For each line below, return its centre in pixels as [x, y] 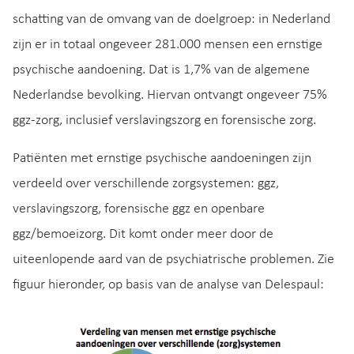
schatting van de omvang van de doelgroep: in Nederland [171, 20]
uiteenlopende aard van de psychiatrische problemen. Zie [173, 260]
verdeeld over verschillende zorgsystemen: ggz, [146, 184]
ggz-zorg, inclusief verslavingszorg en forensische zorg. [164, 121]
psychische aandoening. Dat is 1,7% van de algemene [161, 70]
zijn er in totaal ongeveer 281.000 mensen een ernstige [168, 45]
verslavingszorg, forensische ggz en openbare [139, 209]
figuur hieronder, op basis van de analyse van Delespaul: [168, 285]
